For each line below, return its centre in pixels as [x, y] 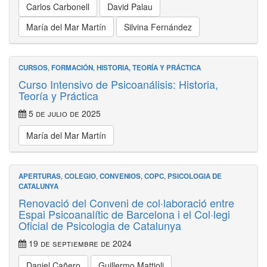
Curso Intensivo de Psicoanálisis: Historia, [118, 84]
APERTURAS [40, 176]
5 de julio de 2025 [63, 113]
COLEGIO [80, 176]
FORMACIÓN [72, 68]
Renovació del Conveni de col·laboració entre [126, 203]
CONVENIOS [120, 176]
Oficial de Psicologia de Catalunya [100, 225]
